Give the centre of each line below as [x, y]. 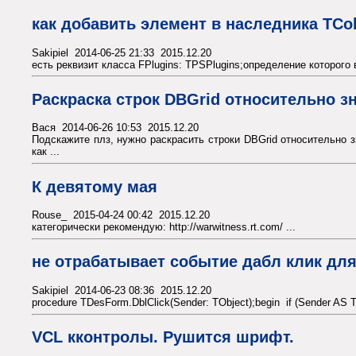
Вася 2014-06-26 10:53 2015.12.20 [115, 128]
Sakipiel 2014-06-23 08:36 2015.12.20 [122, 291]
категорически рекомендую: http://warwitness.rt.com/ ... [164, 227]
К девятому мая [95, 186]
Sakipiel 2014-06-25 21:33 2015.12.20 [122, 52]
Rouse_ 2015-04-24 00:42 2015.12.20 [121, 215]
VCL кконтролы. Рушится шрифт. [163, 337]
